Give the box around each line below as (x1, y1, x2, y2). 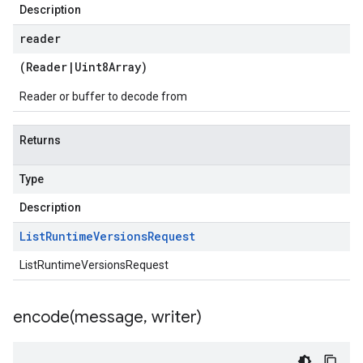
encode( (13, 307, 75, 327)
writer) (147, 307, 202, 327)
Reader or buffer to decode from (19, 90, 187, 103)
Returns (19, 134, 61, 147)
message (75, 307, 143, 327)
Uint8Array (75, 59, 141, 75)
